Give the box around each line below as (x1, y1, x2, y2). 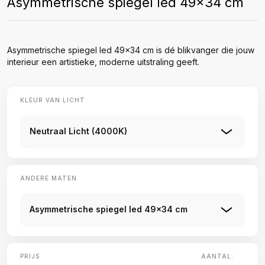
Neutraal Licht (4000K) (30, 126, 127, 136)
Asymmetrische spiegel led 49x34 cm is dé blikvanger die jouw (7, 45, 254, 55)
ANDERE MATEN (20, 174, 77, 182)
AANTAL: (201, 253, 234, 260)
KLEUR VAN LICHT (20, 96, 85, 104)
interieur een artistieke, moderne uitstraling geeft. (7, 57, 199, 67)
